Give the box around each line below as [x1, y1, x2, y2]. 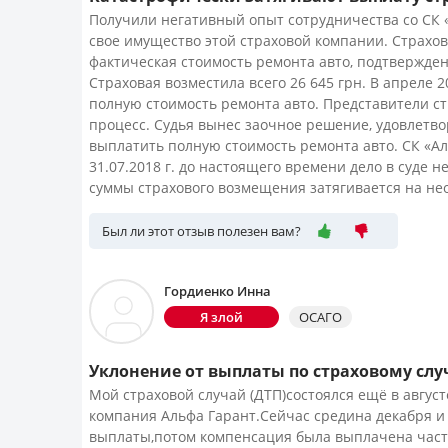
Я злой [200, 308, 243, 326]
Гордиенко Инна [164, 282, 271, 300]
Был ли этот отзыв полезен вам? [102, 222, 301, 240]
